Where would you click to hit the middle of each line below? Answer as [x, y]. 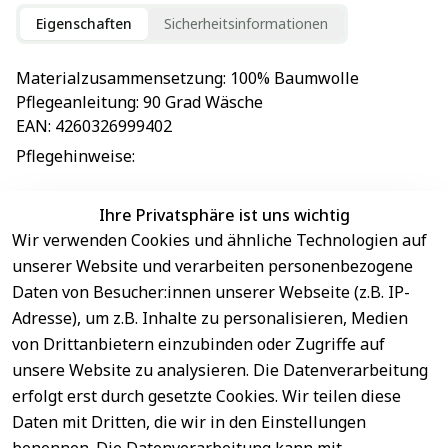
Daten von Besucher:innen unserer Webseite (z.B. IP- [211, 292]
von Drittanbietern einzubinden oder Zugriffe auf [198, 344]
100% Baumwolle [294, 77]
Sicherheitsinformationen [246, 23]
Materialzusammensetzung [119, 77]
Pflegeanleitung [76, 101]
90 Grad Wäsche [203, 101]
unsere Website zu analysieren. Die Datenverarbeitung [220, 370]
